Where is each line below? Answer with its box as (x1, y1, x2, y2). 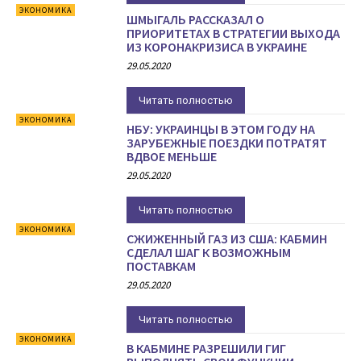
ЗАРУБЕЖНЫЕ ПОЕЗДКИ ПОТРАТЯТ (127, 134, 328, 151)
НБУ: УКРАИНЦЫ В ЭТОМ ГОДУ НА (127, 120, 316, 137)
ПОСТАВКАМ (127, 257, 197, 274)
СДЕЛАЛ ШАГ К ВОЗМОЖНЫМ (127, 243, 292, 260)
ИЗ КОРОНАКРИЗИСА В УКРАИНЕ (127, 38, 308, 55)
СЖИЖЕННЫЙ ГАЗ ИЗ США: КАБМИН (127, 230, 328, 247)
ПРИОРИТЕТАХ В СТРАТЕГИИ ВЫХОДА (127, 24, 341, 41)
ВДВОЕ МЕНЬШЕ (127, 147, 218, 164)
